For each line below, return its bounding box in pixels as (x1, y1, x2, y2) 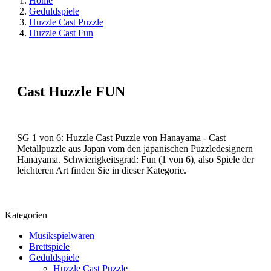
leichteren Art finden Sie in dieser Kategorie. (17, 165, 186, 175)
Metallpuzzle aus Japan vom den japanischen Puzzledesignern (17, 143, 253, 154)
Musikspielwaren (29, 230, 94, 241)
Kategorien (5, 209, 47, 220)
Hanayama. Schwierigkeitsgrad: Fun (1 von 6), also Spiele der (17, 154, 254, 165)
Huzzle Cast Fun (29, 28, 93, 38)
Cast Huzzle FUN (17, 83, 125, 99)
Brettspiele (29, 241, 70, 252)
